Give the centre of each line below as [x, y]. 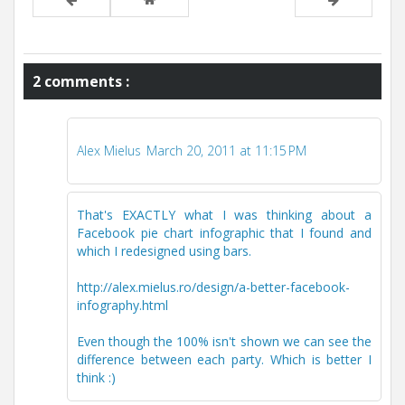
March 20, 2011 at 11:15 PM [226, 150]
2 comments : [81, 81]
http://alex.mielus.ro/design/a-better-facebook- [213, 287]
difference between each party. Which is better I [224, 359]
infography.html [122, 305]
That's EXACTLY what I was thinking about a [224, 214]
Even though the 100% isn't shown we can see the [224, 341]
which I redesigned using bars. [164, 250]
